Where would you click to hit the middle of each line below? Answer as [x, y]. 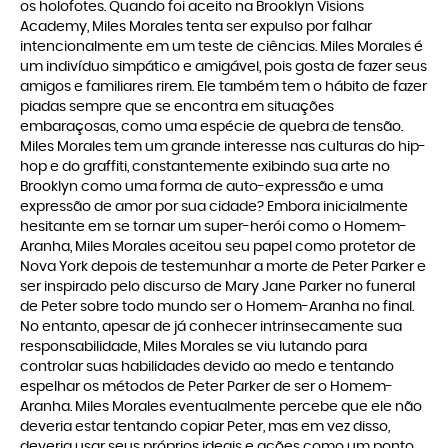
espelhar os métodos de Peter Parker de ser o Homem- [206, 387]
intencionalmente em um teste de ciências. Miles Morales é [221, 47]
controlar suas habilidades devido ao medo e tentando [207, 367]
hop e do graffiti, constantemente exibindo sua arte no [205, 167]
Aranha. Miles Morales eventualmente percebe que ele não [221, 407]
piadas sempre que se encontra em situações [177, 107]
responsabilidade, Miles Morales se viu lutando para [193, 347]
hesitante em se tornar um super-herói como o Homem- [213, 227]
